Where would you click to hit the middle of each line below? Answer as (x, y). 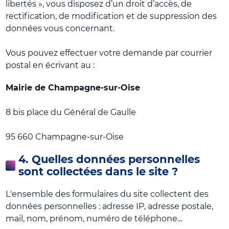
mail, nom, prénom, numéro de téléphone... (94, 219)
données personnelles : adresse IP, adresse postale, (110, 206)
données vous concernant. (60, 28)
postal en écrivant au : (50, 65)
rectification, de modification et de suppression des (111, 16)
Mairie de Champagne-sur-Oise (73, 88)
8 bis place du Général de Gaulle (71, 112)
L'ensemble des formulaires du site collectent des (107, 194)
